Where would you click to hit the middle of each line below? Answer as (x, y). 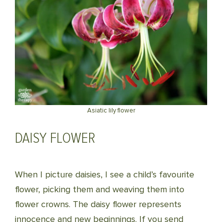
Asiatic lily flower (111, 111)
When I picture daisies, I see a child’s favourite (105, 174)
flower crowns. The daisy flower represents (98, 204)
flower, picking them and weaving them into (100, 189)
